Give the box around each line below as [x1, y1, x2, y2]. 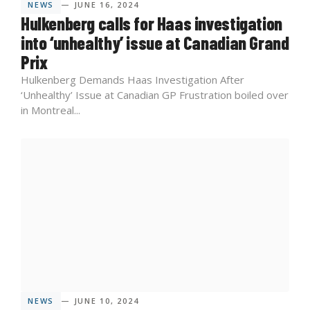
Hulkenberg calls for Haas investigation [21, 12, 282, 35]
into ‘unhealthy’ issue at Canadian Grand [21, 32, 289, 54]
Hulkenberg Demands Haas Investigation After [21, 73, 244, 87]
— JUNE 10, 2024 [61, 295, 139, 307]
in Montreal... [21, 103, 80, 118]
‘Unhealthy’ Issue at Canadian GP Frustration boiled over [21, 88, 289, 102]
